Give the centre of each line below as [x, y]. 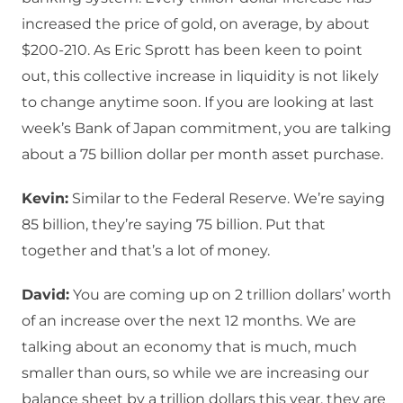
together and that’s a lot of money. [146, 251]
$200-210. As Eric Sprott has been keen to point [192, 50]
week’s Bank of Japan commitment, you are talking [206, 129]
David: [45, 295]
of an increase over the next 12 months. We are [189, 321]
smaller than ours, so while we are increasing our [195, 373]
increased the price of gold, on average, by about [196, 24]
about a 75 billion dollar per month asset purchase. [202, 155]
